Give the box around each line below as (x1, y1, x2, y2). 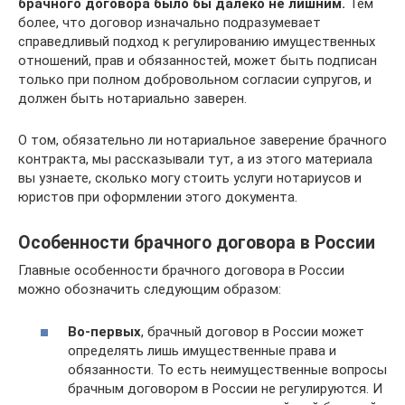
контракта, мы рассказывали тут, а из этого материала (18, 151, 372, 167)
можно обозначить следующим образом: (18, 281, 281, 297)
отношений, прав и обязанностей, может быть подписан (18, 52, 377, 69)
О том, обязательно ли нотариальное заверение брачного (18, 132, 387, 148)
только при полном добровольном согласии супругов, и (18, 71, 372, 88)
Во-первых (68, 323, 141, 340)
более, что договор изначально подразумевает (18, 14, 321, 31)
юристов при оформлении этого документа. (18, 189, 297, 205)
